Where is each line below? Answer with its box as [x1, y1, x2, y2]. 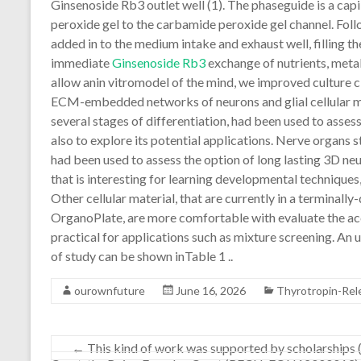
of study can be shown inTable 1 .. [51, 248, 233, 263]
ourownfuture [74, 284, 145, 297]
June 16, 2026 [176, 284, 246, 297]
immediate [51, 55, 112, 70]
